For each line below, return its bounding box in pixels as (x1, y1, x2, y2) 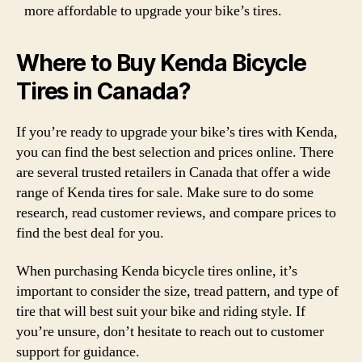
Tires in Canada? (16, 77, 191, 105)
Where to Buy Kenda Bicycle (16, 48, 306, 77)
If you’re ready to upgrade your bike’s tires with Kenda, (16, 122, 338, 141)
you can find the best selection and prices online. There (16, 142, 334, 162)
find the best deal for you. (16, 223, 164, 242)
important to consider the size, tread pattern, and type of (16, 282, 339, 301)
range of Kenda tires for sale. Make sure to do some (16, 183, 314, 202)
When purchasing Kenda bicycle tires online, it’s (16, 262, 297, 280)
